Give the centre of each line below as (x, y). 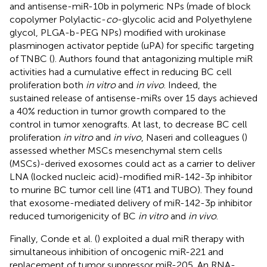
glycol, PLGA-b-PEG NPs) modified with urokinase (118, 32)
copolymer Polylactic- (58, 19)
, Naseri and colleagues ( (193, 137)
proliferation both (48, 85)
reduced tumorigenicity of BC (74, 216)
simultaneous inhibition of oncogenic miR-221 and (117, 252)
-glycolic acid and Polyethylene (185, 19)
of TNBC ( (31, 58)
